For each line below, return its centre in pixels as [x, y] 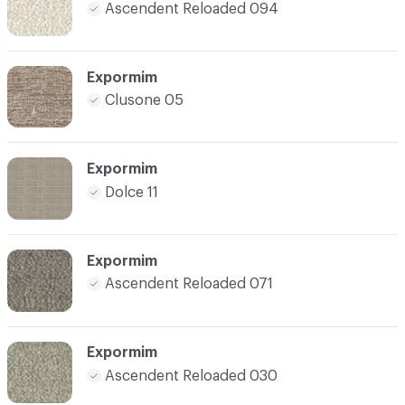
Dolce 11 [132, 192]
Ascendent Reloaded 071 [189, 284]
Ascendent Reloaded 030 [191, 376]
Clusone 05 [144, 101]
